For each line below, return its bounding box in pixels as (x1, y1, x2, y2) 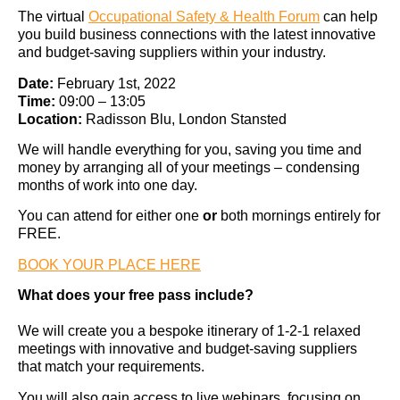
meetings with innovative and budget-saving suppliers (18, 341, 357, 357)
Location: (18, 111, 82, 127)
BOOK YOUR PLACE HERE (18, 256, 201, 272)
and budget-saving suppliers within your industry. (18, 45, 326, 61)
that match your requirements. (18, 359, 204, 375)
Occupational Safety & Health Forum (88, 9, 320, 25)
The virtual (18, 9, 88, 25)
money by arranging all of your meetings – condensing (18, 160, 360, 176)
